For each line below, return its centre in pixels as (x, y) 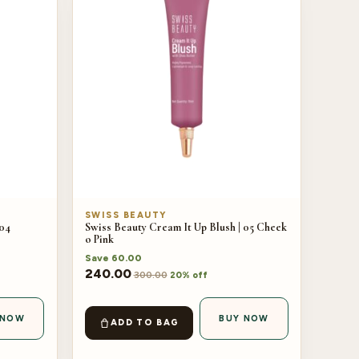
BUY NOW (244, 319)
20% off (188, 276)
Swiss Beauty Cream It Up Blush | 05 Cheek (186, 227)
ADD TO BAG (145, 323)
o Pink (99, 239)
